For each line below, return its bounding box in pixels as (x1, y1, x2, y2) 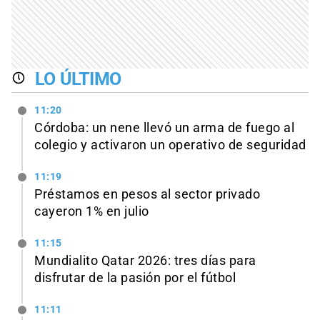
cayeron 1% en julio (34, 204, 149, 219)
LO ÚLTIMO (34, 68, 122, 89)
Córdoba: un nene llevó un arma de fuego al (34, 121, 294, 136)
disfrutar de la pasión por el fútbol (34, 270, 236, 285)
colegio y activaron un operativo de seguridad (34, 138, 306, 153)
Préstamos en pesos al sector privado (34, 187, 260, 202)
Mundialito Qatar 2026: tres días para (34, 253, 256, 268)
